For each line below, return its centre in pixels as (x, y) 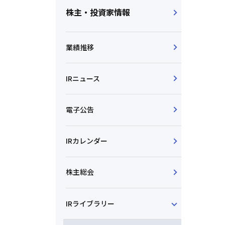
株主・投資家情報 (98, 12)
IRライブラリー (90, 203)
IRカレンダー (87, 141)
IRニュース (83, 78)
